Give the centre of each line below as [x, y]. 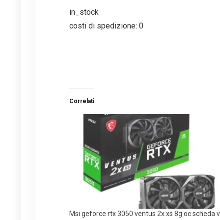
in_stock [84, 12]
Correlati [82, 101]
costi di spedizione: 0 [107, 26]
